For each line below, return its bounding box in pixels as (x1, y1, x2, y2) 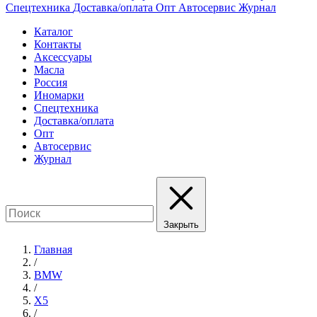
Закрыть (163, 219, 199, 230)
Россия (34, 76, 67, 88)
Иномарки (34, 88, 84, 101)
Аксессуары (34, 50, 92, 63)
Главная (34, 243, 72, 255)
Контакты (34, 38, 81, 50)
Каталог (34, 25, 73, 38)
